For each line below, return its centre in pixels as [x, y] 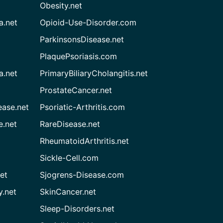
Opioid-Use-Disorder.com [88, 22]
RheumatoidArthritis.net [85, 141]
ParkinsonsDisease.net [82, 39]
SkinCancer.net [68, 191]
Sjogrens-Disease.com [82, 174]
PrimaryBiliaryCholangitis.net [94, 73]
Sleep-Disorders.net [77, 208]
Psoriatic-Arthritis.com [83, 107]
